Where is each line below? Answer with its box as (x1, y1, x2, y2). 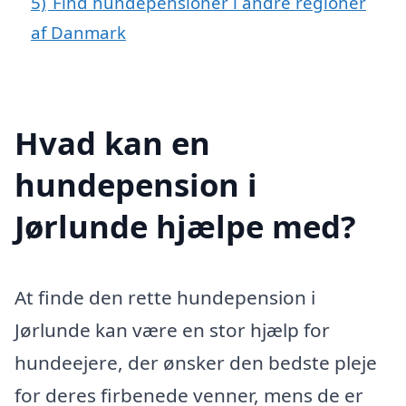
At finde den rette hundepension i (14, 284, 315, 310)
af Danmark (31, 21, 126, 44)
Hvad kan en (14, 121, 210, 164)
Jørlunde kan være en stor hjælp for (14, 316, 330, 343)
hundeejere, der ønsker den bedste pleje (14, 349, 377, 375)
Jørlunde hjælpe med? (14, 204, 356, 247)
